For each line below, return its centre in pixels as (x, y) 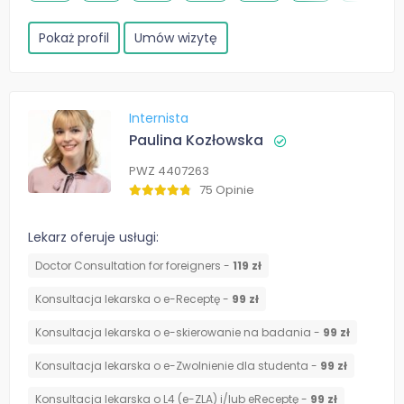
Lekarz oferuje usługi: (93, 238)
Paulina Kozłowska (196, 141)
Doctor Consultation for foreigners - (134, 266)
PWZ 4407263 (169, 171)
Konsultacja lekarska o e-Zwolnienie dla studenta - (178, 366)
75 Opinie (227, 190)
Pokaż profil (74, 38)
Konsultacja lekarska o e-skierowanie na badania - (179, 333)
